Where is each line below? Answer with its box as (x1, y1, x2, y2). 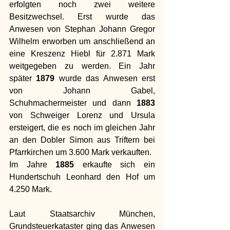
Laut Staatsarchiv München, (9, 209, 155, 218)
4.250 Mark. (9, 184, 54, 194)
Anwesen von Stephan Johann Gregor (9, 24, 155, 33)
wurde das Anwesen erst (54, 73, 156, 83)
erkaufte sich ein (74, 160, 156, 169)
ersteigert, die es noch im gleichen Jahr (9, 123, 155, 132)
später (9, 73, 36, 83)
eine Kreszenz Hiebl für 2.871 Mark (9, 49, 155, 58)
